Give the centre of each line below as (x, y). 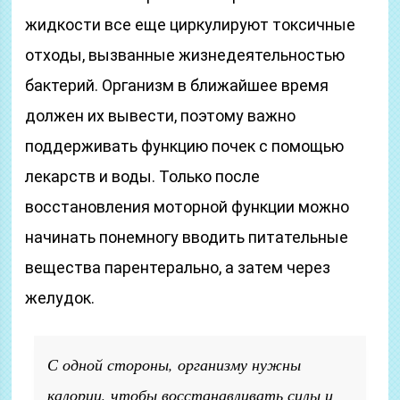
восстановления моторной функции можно (187, 207)
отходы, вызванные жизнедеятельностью (185, 55)
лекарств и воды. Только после (143, 176)
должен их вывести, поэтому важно (161, 116)
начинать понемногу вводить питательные (187, 237)
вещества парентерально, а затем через (178, 267)
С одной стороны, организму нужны (175, 364)
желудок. (60, 298)
